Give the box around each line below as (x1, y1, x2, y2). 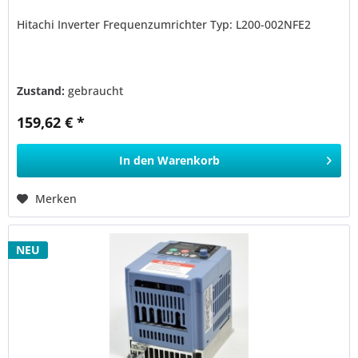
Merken (35, 191, 78, 207)
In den (119, 153, 155, 169)
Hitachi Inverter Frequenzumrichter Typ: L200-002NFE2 (17, 17, 312, 33)
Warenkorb (157, 153, 221, 169)
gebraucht (68, 83, 124, 99)
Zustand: (17, 83, 69, 99)
